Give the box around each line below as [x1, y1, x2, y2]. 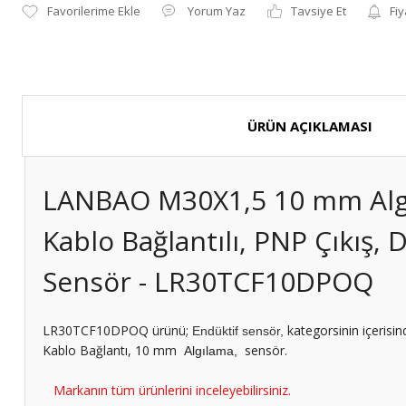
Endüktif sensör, [192, 324, 287, 338]
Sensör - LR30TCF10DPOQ [43, 263, 373, 300]
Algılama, [180, 343, 241, 358]
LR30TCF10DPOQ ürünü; [43, 322, 192, 339]
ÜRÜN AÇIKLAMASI [247, 117, 372, 135]
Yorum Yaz [188, 3, 246, 19]
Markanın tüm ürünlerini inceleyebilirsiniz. [53, 382, 291, 399]
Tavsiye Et [291, 3, 346, 19]
